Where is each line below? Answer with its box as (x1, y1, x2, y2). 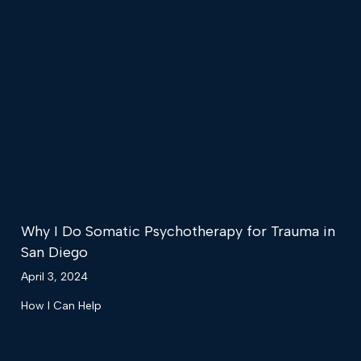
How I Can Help (21, 298, 102, 313)
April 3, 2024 (21, 269, 88, 284)
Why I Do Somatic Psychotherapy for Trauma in (21, 222, 335, 240)
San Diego (21, 243, 88, 261)
